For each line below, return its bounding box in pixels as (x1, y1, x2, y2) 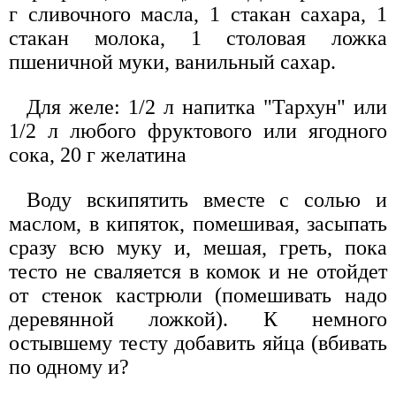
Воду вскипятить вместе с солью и (27, 188, 387, 212)
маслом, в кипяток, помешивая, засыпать (9, 212, 387, 236)
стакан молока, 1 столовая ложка (9, 27, 387, 50)
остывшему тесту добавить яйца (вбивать (9, 331, 387, 355)
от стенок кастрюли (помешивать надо (9, 284, 387, 308)
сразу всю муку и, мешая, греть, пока (9, 236, 387, 260)
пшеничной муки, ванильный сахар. (9, 50, 336, 74)
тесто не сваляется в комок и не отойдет (9, 260, 387, 284)
